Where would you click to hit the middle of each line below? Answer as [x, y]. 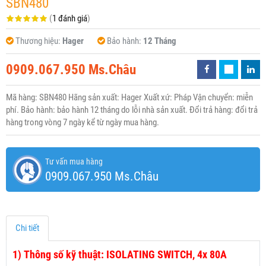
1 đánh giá [70, 19]
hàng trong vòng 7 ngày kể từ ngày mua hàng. [83, 123]
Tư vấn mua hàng [74, 162]
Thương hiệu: [39, 41]
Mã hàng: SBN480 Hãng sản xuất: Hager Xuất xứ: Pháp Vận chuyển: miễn [129, 98]
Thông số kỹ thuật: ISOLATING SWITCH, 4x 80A [125, 255]
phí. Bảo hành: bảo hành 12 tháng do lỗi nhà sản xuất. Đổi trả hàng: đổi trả [132, 110]
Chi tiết [27, 228]
